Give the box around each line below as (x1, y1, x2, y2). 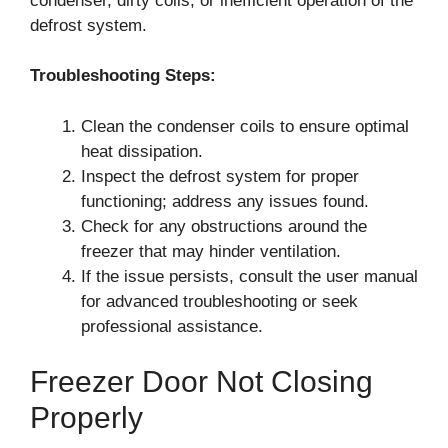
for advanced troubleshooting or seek (81, 291, 358, 311)
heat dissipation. (81, 141, 203, 161)
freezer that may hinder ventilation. (81, 241, 341, 261)
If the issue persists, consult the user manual (81, 266, 418, 286)
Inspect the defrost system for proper (81, 166, 359, 186)
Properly (30, 401, 143, 434)
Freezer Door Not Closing (30, 365, 373, 398)
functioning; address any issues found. (81, 191, 369, 211)
